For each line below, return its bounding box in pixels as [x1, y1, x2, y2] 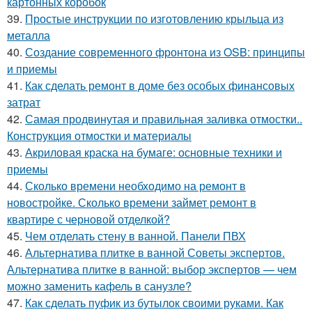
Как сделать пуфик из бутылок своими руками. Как [25, 294, 283, 311]
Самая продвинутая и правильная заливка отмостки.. [25, 110, 302, 127]
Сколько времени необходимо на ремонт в [25, 177, 246, 194]
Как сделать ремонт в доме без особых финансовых [25, 77, 295, 93]
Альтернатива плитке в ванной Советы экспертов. [25, 244, 285, 260]
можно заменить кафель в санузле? [7, 277, 192, 294]
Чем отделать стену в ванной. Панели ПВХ [25, 227, 246, 244]
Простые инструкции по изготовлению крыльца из [25, 10, 283, 26]
